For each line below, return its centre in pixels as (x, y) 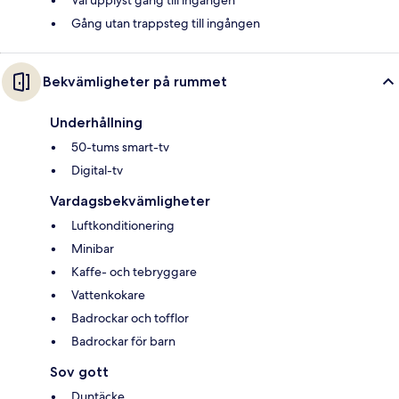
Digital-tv (97, 170)
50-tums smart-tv (120, 147)
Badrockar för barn (123, 341)
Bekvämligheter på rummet (135, 81)
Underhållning (96, 122)
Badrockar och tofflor (130, 318)
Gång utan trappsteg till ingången (166, 23)
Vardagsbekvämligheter (130, 200)
